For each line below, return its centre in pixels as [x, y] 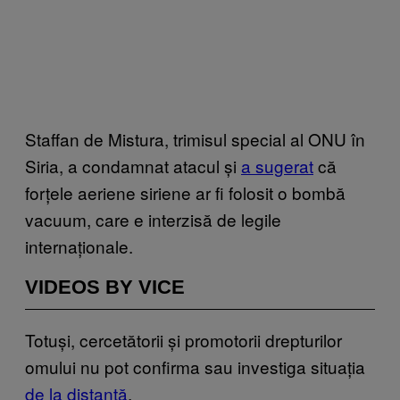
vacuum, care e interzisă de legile [153, 219]
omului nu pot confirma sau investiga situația [195, 366]
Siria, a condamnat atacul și [133, 165]
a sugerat [277, 165]
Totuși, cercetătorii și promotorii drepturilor [183, 339]
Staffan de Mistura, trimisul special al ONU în [195, 138]
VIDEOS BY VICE [105, 287]
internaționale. [79, 246]
